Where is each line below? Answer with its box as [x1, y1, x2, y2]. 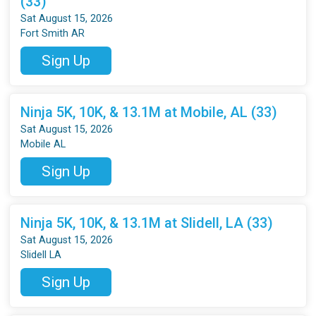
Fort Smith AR [20, 27, 85, 39]
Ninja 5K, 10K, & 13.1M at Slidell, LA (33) [20, 214, 274, 231]
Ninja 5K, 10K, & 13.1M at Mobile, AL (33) [20, 103, 278, 121]
